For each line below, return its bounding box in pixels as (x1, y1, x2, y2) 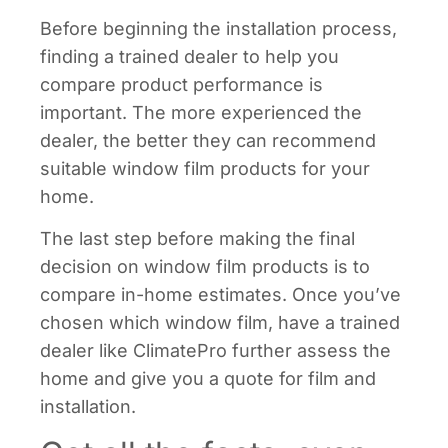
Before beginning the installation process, (40, 17, 397, 39)
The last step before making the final (40, 228, 355, 250)
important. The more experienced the (40, 101, 362, 123)
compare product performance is (40, 73, 323, 95)
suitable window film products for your (40, 157, 370, 179)
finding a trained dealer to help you (40, 45, 339, 67)
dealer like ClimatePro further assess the (40, 340, 391, 362)
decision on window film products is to (40, 256, 370, 278)
